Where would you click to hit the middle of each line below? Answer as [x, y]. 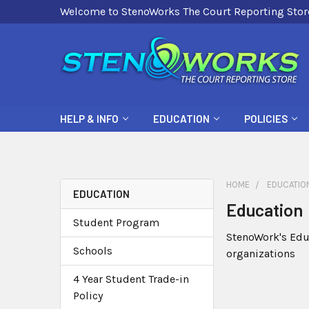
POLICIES [266, 119]
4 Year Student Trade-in [131, 279]
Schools [93, 251]
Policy [88, 296]
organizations [261, 253]
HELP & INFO [89, 119]
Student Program [116, 222]
